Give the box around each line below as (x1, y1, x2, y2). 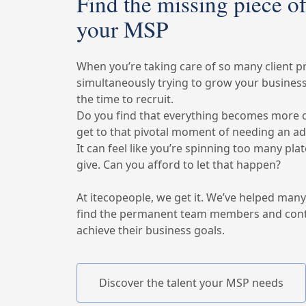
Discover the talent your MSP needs (99, 275, 283, 291)
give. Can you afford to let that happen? (76, 157, 281, 173)
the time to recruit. (76, 92, 173, 107)
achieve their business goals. (76, 223, 225, 238)
